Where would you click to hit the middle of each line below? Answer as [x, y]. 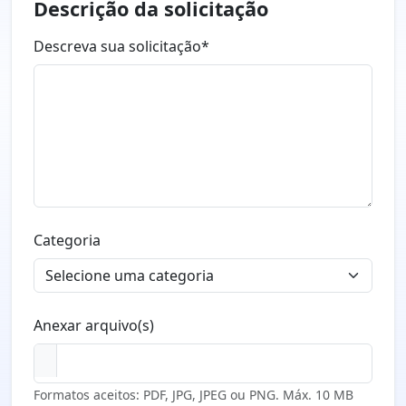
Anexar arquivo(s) [94, 325]
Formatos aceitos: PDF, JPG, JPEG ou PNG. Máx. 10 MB [193, 395]
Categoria [67, 240]
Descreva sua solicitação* [121, 46]
